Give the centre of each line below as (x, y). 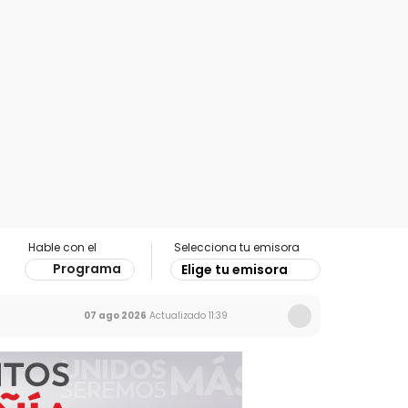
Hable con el (62, 247)
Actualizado (176, 316)
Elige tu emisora (235, 270)
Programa (87, 269)
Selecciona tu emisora (237, 247)
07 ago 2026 (115, 316)
